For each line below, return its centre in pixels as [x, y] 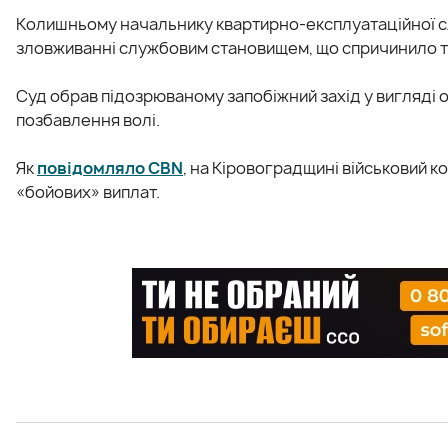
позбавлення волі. [88, 119]
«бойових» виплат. [88, 191]
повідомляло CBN [110, 167]
